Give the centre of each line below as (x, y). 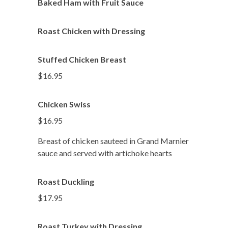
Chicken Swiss (64, 104)
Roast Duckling (66, 181)
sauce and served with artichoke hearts (105, 153)
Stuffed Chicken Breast (82, 59)
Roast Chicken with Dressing (91, 31)
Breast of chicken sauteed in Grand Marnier (113, 141)
